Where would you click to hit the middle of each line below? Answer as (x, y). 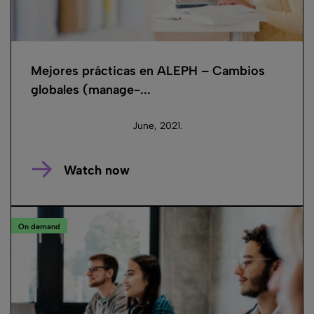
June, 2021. (157, 126)
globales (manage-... (91, 90)
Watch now (96, 171)
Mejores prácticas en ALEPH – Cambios (148, 71)
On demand (39, 226)
